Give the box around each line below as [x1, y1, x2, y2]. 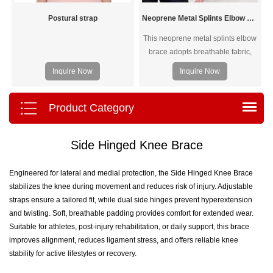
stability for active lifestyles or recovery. [9, 249, 136, 258]
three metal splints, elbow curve [147, 60, 252, 69]
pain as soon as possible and [151, 114, 249, 123]
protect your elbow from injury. [151, 127, 250, 136]
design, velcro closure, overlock [147, 74, 252, 83]
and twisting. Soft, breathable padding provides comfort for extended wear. [9, 209, 253, 218]
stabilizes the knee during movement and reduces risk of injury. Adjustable [9, 182, 253, 191]
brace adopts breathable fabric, [148, 47, 252, 56]
